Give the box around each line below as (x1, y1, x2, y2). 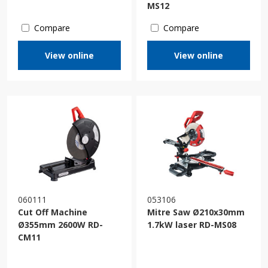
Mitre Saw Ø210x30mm (147, 206, 245, 218)
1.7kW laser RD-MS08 (147, 218, 236, 230)
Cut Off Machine (18, 206, 87, 218)
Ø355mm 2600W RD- (18, 218, 103, 230)
